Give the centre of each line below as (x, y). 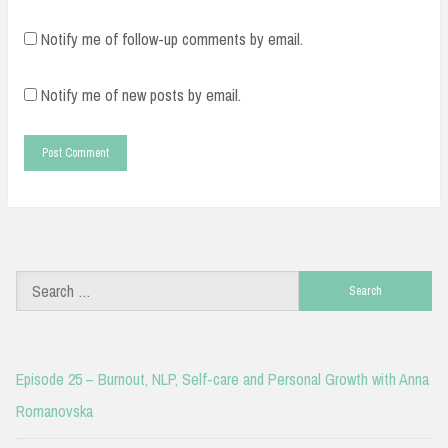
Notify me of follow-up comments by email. (172, 38)
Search (318, 286)
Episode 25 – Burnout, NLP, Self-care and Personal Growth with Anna (222, 378)
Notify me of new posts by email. (141, 94)
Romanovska (54, 410)
